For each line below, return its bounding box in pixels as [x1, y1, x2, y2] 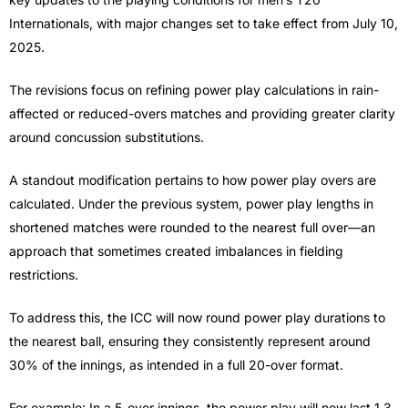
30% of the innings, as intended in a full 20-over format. [9, 356, 343, 372]
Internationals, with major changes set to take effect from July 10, [9, 15, 398, 31]
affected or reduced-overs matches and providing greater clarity [9, 105, 395, 121]
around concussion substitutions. [9, 128, 204, 145]
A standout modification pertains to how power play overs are [9, 171, 376, 188]
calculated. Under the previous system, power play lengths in [9, 195, 373, 211]
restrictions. [9, 266, 78, 282]
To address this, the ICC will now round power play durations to [9, 309, 385, 325]
